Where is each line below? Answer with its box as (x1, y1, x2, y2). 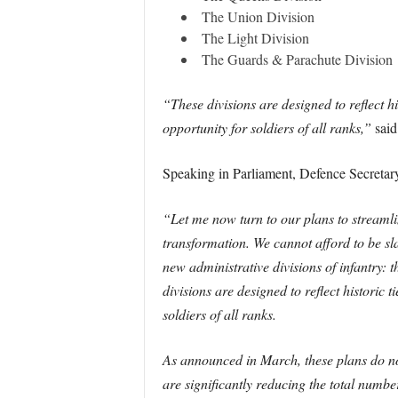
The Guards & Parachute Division (201, 50, 393, 68)
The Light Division (201, 28, 309, 47)
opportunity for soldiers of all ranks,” (162, 118, 371, 137)
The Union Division (201, 7, 314, 26)
